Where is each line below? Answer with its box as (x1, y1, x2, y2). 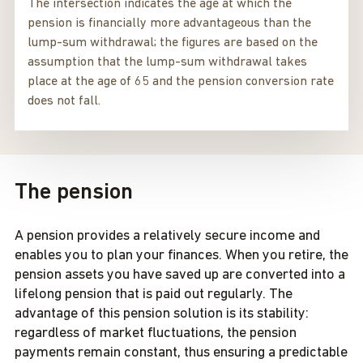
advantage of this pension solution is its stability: (15, 306, 309, 322)
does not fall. (28, 95, 100, 108)
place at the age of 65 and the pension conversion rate (28, 75, 334, 88)
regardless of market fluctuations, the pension (15, 326, 297, 341)
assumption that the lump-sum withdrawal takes (28, 56, 307, 69)
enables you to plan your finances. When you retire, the (15, 248, 348, 263)
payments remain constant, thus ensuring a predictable (15, 345, 348, 361)
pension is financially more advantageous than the (28, 17, 311, 30)
